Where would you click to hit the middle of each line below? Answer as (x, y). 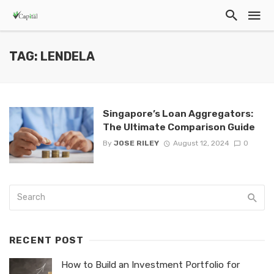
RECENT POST (47, 241)
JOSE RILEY (136, 143)
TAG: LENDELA (52, 57)
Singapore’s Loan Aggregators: (178, 113)
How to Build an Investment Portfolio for (150, 265)
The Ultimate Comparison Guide (180, 127)
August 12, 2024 (201, 143)
